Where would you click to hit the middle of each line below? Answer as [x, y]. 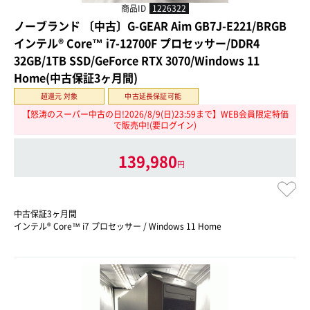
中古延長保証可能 [153, 96]
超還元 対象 [59, 96]
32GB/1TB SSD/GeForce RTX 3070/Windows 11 [137, 61]
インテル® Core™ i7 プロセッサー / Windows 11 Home [118, 226]
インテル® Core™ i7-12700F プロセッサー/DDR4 [137, 43]
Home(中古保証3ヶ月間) [76, 78]
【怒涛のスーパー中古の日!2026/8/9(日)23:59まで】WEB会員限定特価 [155, 115]
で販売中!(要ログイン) [155, 126]
